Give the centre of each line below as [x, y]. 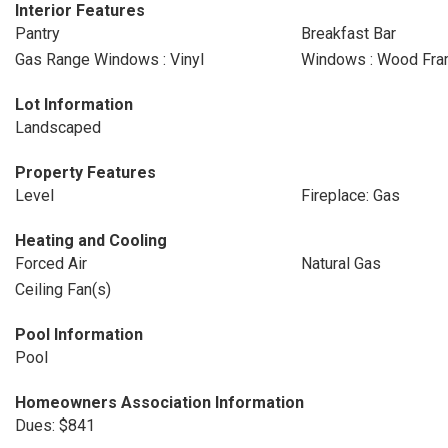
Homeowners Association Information [159, 402]
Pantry [37, 33]
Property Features [85, 172]
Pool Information [79, 334]
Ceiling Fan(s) [63, 289]
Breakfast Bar [348, 33]
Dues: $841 [55, 425]
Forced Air [51, 263]
